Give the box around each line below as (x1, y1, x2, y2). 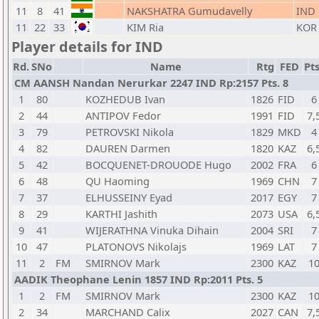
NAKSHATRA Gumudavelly (127, 4, 252, 18)
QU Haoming (85, 174, 150, 188)
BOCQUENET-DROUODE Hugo (85, 157, 231, 172)
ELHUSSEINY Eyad (85, 190, 172, 204)
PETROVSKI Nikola (85, 125, 174, 139)
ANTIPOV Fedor (85, 108, 161, 122)
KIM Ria (127, 20, 164, 34)
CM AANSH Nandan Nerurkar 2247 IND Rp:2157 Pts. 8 (14, 75, 288, 90)
